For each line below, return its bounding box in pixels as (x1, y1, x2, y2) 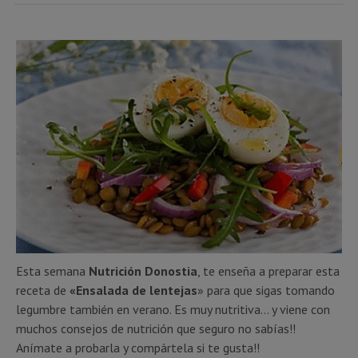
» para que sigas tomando (197, 281, 335, 298)
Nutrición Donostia (89, 262, 197, 279)
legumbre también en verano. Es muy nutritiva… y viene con (16, 300, 330, 317)
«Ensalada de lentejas (70, 281, 197, 298)
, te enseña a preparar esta (197, 262, 340, 279)
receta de (16, 281, 70, 298)
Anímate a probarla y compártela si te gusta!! (16, 339, 260, 356)
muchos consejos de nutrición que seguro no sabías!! (16, 320, 299, 336)
